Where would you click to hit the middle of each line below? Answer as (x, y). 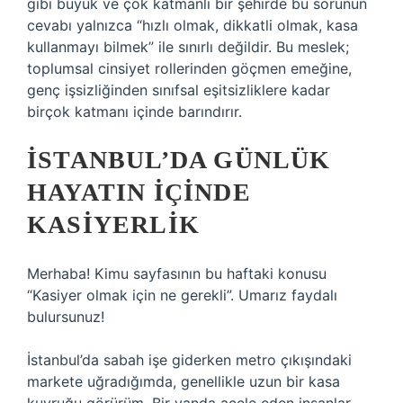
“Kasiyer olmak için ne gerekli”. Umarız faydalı (182, 295)
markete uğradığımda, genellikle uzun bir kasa (184, 381)
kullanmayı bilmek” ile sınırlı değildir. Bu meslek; (188, 47)
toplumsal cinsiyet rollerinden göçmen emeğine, (189, 68)
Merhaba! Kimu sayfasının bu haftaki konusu (177, 273)
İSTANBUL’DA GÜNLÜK (179, 160)
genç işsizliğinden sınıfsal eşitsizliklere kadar (179, 90)
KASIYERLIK (113, 224)
